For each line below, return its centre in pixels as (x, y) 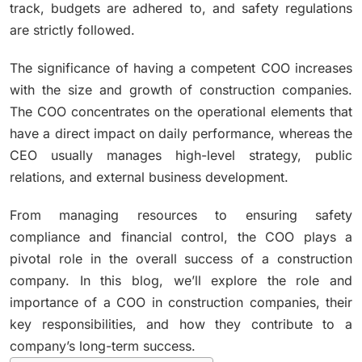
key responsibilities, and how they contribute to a (181, 324)
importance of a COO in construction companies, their (181, 302)
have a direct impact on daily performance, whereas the (181, 133)
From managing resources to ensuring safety (181, 215)
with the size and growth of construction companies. (181, 89)
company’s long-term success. (103, 345)
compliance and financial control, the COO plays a (181, 236)
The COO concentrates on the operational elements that (181, 111)
